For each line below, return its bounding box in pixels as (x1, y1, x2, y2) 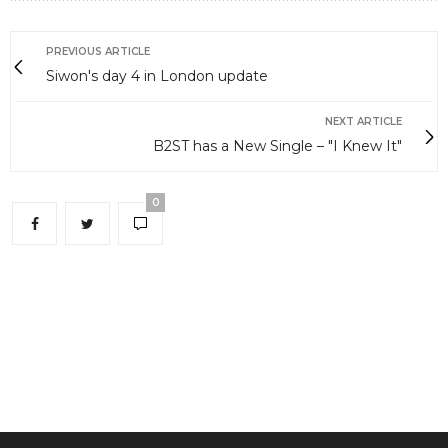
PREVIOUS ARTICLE (46, 45, 150, 59)
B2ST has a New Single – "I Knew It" (153, 137, 402, 156)
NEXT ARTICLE (325, 115, 402, 129)
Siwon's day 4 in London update (46, 67, 268, 86)
